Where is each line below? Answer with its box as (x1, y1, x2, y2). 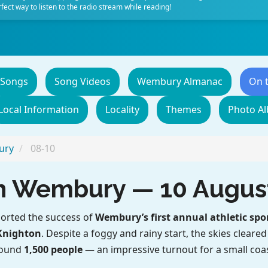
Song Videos (54, 75, 111, 88)
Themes (165, 103, 202, 116)
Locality (105, 103, 139, 116)
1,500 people (23, 242, 83, 256)
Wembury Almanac (136, 75, 223, 88)
